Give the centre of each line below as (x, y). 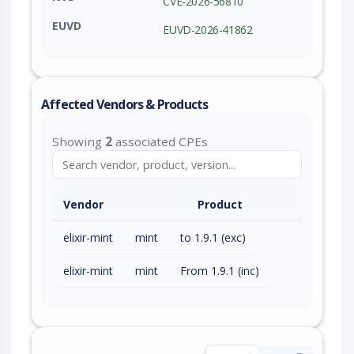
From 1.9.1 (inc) (220, 271)
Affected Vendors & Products (125, 105)
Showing (79, 142)
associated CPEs (160, 142)
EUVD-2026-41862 (208, 30)
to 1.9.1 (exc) (213, 238)
